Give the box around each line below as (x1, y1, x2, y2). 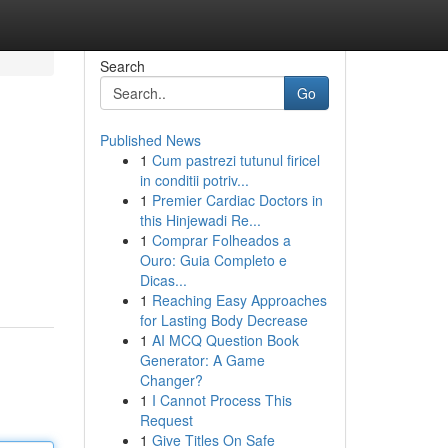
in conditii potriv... (139, 170, 249, 190)
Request (139, 410, 193, 430)
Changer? (139, 370, 203, 390)
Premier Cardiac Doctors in (151, 190, 323, 210)
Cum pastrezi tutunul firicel (151, 150, 320, 170)
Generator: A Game (139, 350, 265, 370)
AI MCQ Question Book (151, 330, 299, 350)
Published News (99, 130, 201, 150)
